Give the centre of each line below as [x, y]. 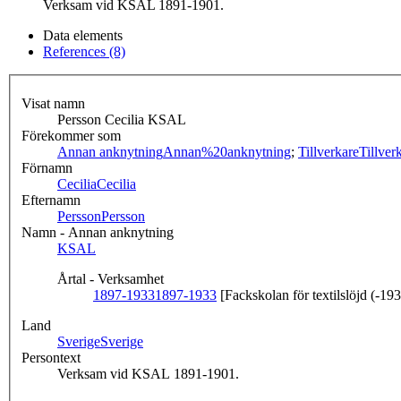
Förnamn [47, 168]
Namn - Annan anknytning [98, 233]
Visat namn [53, 104]
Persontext [51, 358]
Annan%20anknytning [227, 152]
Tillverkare [328, 152]
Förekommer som [71, 136]
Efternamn [51, 200]
